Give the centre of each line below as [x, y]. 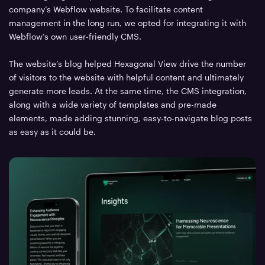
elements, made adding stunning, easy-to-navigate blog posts [131, 118]
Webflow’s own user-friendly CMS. [75, 36]
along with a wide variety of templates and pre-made [113, 104]
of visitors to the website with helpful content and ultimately [127, 77]
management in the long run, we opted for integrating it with [128, 22]
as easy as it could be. [53, 131]
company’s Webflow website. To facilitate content [106, 9]
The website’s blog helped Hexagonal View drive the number [128, 63]
